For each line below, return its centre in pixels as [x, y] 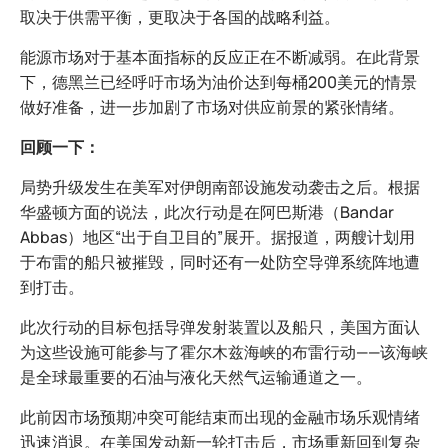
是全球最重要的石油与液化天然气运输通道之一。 [196, 377]
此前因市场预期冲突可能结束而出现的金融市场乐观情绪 [220, 417]
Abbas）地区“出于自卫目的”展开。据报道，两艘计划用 [217, 237]
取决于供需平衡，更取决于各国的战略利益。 [180, 17]
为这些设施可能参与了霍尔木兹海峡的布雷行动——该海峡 [224, 352]
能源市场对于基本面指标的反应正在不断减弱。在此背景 [220, 57]
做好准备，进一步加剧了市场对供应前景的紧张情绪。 [212, 107]
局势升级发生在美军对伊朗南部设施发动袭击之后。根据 [220, 187]
